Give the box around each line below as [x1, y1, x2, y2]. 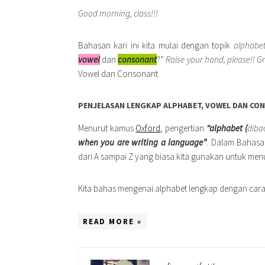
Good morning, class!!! [78, 8, 158, 19]
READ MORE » [83, 216, 142, 227]
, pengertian [160, 122, 206, 134]
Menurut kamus [78, 122, 136, 134]
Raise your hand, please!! [164, 54, 255, 65]
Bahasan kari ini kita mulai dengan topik [78, 40, 234, 51]
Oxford [135, 122, 161, 134]
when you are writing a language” [78, 137, 207, 148]
